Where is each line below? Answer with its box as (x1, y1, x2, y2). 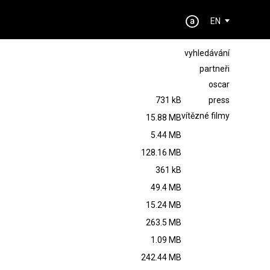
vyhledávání (184, 48, 230, 58)
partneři (199, 64, 230, 74)
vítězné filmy (181, 111, 230, 121)
